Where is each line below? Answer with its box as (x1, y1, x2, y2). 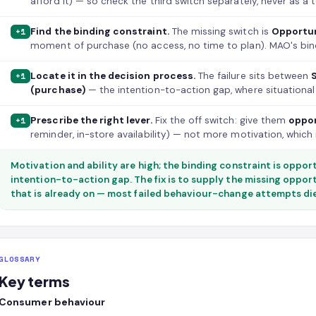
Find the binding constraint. (30, 25, 169, 37)
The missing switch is (169, 25, 272, 37)
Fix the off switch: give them (152, 114, 289, 126)
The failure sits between (195, 70, 312, 82)
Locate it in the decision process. (30, 70, 195, 82)
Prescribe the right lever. (30, 114, 152, 126)
